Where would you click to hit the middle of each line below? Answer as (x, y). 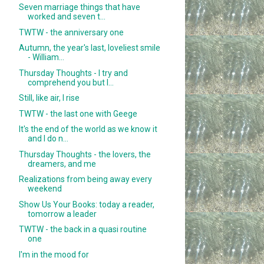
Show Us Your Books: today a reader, (87, 204)
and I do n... (48, 139)
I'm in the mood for (54, 254)
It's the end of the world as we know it (88, 129)
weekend (45, 189)
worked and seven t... (67, 17)
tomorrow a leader (62, 214)
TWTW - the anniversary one (72, 32)
